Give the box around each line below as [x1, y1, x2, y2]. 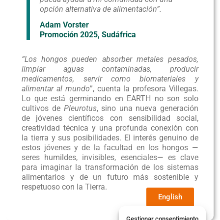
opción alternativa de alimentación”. [40, 4, 162, 14]
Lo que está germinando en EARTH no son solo [22, 94, 198, 104]
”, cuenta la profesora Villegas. [89, 84, 198, 94]
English [158, 192, 182, 201]
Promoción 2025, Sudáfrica [40, 30, 137, 40]
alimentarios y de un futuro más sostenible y [22, 172, 198, 182]
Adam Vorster [40, 20, 89, 30]
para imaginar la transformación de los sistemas [22, 163, 198, 172]
